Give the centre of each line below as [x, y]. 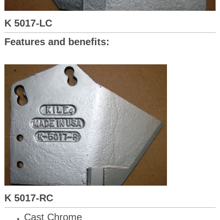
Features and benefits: [57, 42]
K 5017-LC [28, 23]
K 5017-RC [28, 198]
